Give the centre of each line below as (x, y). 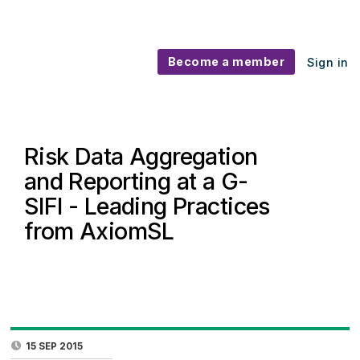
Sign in (328, 63)
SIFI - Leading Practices (147, 207)
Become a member (226, 62)
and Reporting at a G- (136, 182)
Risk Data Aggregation (141, 157)
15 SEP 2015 (54, 346)
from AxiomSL (99, 231)
